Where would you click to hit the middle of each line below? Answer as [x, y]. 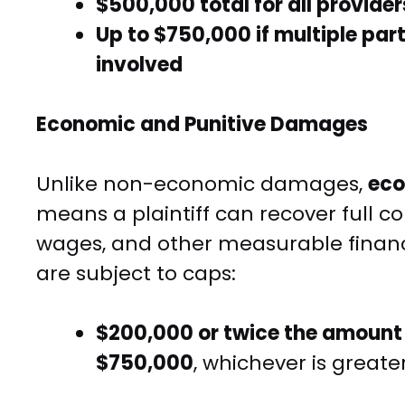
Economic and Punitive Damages [202, 125]
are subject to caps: [136, 274]
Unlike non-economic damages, [202, 184]
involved [139, 65]
